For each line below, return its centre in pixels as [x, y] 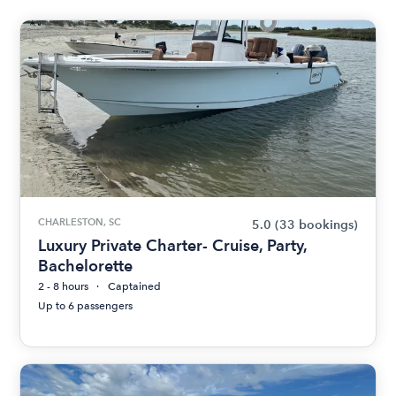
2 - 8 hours [64, 286]
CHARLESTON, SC [80, 222]
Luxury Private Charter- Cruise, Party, [173, 245]
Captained [135, 286]
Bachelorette [86, 266]
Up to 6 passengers [86, 306]
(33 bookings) [316, 225]
